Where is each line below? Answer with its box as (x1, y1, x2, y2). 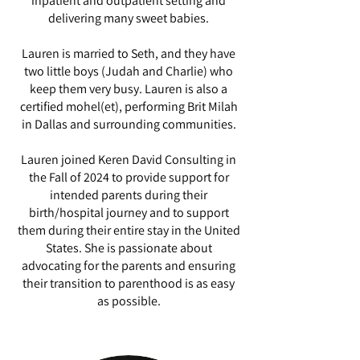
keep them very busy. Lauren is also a (30, 80, 227, 97)
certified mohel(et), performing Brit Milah (19, 98, 238, 115)
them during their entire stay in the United (17, 222, 240, 239)
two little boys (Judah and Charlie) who (24, 63, 233, 80)
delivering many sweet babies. (48, 10, 209, 27)
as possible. (96, 292, 161, 309)
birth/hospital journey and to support (28, 204, 229, 221)
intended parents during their (50, 186, 207, 203)
